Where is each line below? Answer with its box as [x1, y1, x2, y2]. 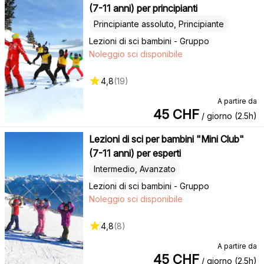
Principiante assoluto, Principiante [93, 18, 224, 29]
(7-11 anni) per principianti [88, 2, 197, 14]
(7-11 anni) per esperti [88, 147, 181, 159]
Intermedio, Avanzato [93, 163, 176, 174]
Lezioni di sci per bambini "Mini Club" [88, 133, 244, 145]
